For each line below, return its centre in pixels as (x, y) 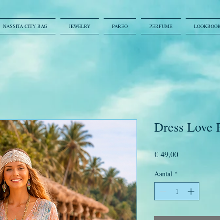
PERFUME (161, 26)
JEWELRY (80, 26)
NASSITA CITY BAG (25, 26)
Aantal (163, 174)
